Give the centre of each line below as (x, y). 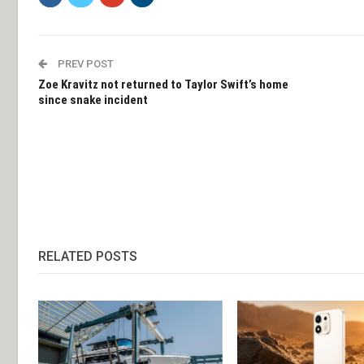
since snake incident (93, 100)
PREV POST (84, 63)
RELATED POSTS (88, 256)
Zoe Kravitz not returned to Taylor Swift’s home (163, 84)
